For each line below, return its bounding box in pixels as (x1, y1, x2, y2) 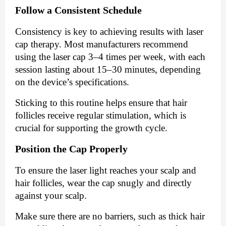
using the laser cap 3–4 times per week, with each (15, 51, 205, 63)
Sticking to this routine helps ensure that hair (15, 97, 187, 108)
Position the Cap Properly (15, 143, 128, 155)
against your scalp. (15, 190, 89, 201)
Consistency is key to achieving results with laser (15, 26, 203, 37)
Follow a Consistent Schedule (15, 5, 142, 16)
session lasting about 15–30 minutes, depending (15, 64, 201, 75)
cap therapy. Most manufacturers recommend (15, 39, 188, 50)
